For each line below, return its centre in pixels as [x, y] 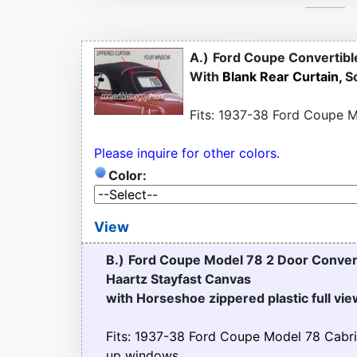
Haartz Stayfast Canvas [178, 279]
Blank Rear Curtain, [284, 76]
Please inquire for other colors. [187, 153]
